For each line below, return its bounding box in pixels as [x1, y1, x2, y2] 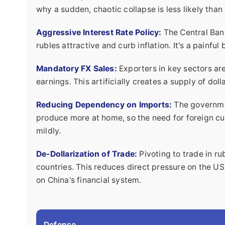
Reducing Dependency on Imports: [36, 100, 172, 110]
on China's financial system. [36, 175, 142, 185]
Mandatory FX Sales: [36, 64, 117, 74]
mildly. [36, 126, 61, 136]
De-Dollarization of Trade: [36, 149, 138, 159]
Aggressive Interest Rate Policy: [36, 28, 162, 38]
